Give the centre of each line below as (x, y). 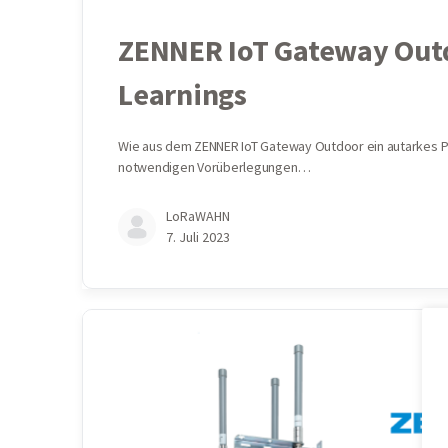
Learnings (182, 94)
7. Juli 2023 (198, 237)
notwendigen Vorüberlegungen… (214, 167)
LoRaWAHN (198, 216)
